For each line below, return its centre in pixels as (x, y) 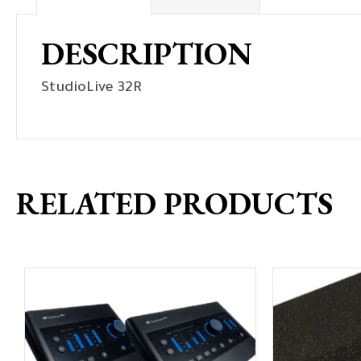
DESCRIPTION (147, 54)
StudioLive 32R (91, 89)
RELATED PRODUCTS (174, 204)
